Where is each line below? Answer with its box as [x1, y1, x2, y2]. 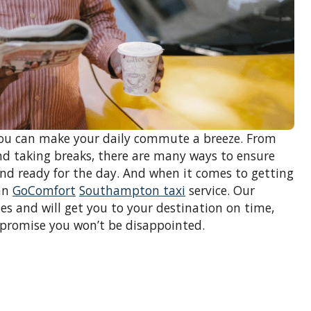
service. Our [185, 182, 255, 199]
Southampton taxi [79, 182, 185, 199]
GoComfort [12, 182, 76, 199]
